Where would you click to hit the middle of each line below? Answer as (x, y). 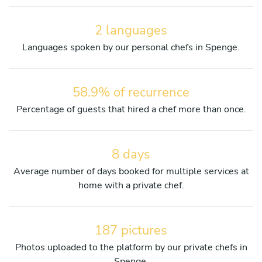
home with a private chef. (131, 185)
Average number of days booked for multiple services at (131, 171)
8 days (131, 154)
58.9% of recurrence (131, 92)
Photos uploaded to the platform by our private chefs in (131, 247)
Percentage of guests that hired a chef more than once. (131, 109)
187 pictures (131, 230)
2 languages (131, 30)
